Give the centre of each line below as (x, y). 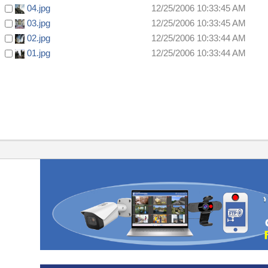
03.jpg (39, 23)
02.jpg (39, 38)
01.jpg (39, 53)
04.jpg (39, 8)
